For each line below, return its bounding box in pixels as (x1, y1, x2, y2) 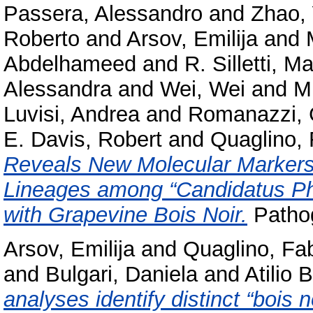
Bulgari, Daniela (45, 261, 198, 286)
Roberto (3, 27, 80, 52)
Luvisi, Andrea (3, 102, 140, 127)
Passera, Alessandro (3, 1, 203, 27)
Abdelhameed (3, 52, 136, 77)
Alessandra (3, 77, 112, 102)
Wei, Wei (160, 77, 245, 102)
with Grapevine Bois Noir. (3, 203, 247, 228)
